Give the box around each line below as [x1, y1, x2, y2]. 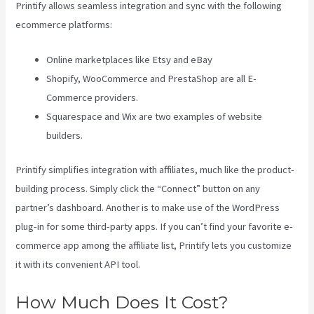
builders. [46, 129, 83, 142]
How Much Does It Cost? [15, 291, 229, 313]
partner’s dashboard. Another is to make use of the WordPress [15, 201, 280, 214]
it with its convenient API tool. [15, 258, 141, 271]
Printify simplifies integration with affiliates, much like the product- [15, 163, 295, 177]
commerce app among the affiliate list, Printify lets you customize [15, 239, 292, 252]
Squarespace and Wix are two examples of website [46, 110, 263, 123]
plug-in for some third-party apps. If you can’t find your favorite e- [15, 220, 294, 233]
